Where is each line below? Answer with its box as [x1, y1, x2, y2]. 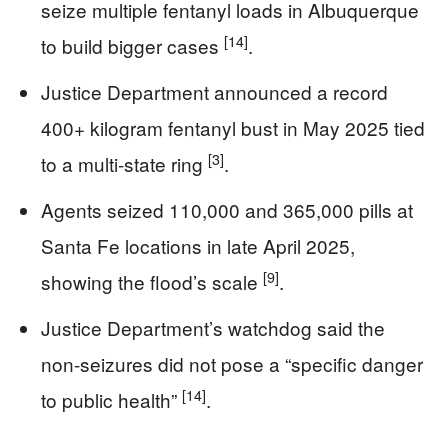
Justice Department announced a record [41, 78, 388, 105]
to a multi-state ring [41, 150, 208, 177]
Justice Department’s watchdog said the [41, 314, 385, 341]
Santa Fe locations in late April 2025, [41, 232, 355, 259]
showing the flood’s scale [41, 268, 263, 295]
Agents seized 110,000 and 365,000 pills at [41, 196, 413, 223]
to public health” [41, 386, 182, 413]
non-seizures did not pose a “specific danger [41, 350, 423, 377]
